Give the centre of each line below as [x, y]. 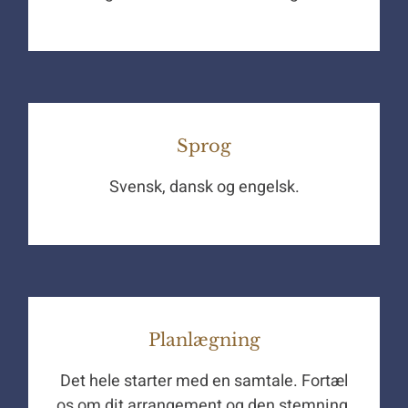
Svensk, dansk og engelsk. [204, 188]
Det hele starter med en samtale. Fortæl [204, 382]
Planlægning [204, 340]
